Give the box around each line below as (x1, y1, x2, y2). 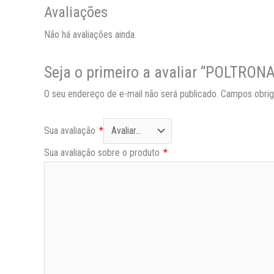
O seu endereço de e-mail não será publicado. (44, 87, 218, 100)
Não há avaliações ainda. (44, 29, 136, 41)
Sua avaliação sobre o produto (44, 147, 162, 159)
